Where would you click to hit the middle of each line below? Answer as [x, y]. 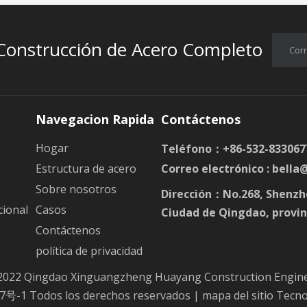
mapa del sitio [239, 295]
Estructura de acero [86, 168]
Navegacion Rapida [95, 119]
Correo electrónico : [216, 168]
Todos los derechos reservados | [114, 295]
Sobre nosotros [76, 189]
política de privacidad [89, 250]
